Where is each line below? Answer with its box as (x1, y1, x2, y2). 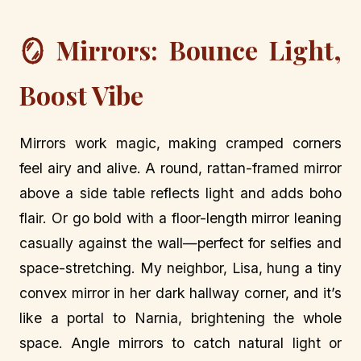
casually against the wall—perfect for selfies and (19, 234, 342, 251)
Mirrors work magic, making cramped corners (19, 134, 342, 151)
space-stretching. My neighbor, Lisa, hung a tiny (19, 259, 342, 276)
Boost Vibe (19, 77, 143, 112)
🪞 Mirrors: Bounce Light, (19, 31, 342, 67)
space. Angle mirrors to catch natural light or (19, 334, 342, 351)
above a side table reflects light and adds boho (19, 184, 342, 201)
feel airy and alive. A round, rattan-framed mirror (19, 159, 342, 176)
